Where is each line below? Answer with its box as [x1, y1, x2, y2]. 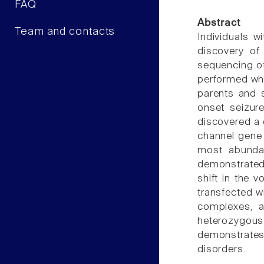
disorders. [197, 244, 246, 255]
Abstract [197, 18, 241, 28]
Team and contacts [15, 26, 115, 37]
